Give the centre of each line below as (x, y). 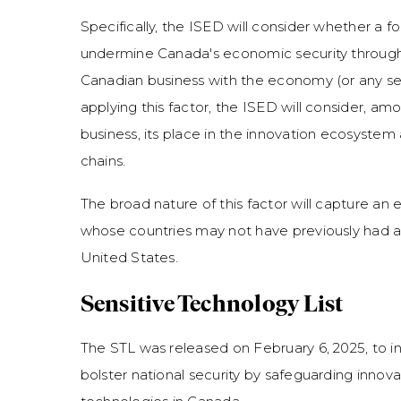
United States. (129, 258)
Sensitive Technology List (213, 303)
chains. (103, 160)
